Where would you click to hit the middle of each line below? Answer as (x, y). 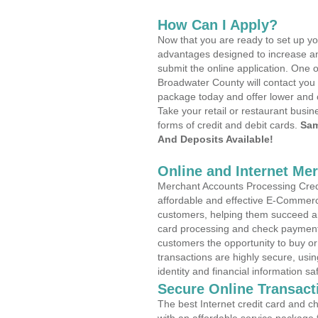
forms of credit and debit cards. (229, 125)
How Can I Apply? (218, 25)
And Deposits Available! (215, 139)
